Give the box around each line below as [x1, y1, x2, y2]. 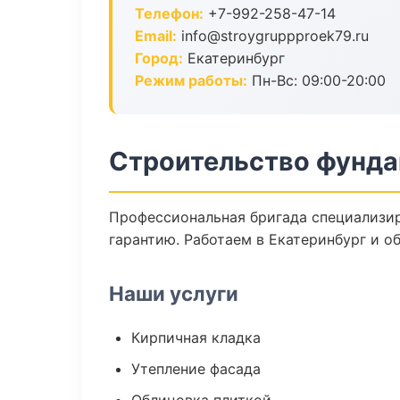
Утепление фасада [131, 360, 261, 378]
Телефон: [135, 4, 204, 22]
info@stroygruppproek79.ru [177, 27, 369, 45]
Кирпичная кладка [131, 329, 261, 346]
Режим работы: [135, 71, 247, 89]
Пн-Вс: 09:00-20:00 [247, 71, 386, 89]
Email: [135, 27, 177, 45]
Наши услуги [109, 281, 238, 305]
